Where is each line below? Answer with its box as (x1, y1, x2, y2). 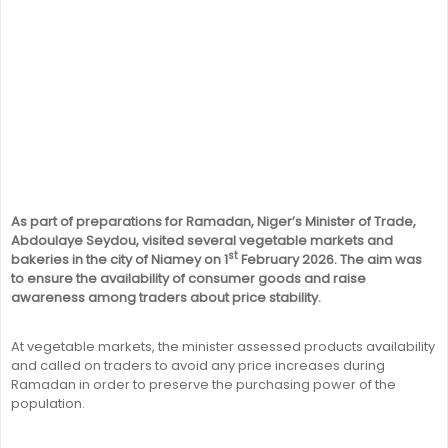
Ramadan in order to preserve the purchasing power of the (11, 375, 396, 394)
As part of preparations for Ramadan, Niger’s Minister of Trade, (11, 212, 416, 231)
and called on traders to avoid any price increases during (11, 356, 385, 375)
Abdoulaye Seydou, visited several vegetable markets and (11, 231, 393, 250)
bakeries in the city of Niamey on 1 (11, 250, 228, 269)
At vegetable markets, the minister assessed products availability (11, 337, 435, 356)
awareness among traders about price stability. (11, 288, 321, 307)
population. (11, 394, 85, 413)
